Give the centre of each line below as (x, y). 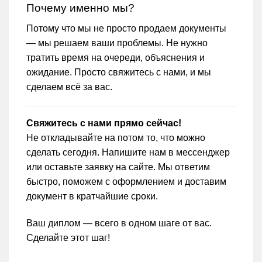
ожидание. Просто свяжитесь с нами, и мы (119, 72)
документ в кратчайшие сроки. (92, 196)
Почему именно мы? (80, 8)
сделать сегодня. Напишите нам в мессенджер (128, 152)
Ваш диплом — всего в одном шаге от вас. (119, 223)
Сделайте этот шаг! (68, 237)
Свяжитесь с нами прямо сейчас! (104, 123)
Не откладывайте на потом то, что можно (116, 137)
